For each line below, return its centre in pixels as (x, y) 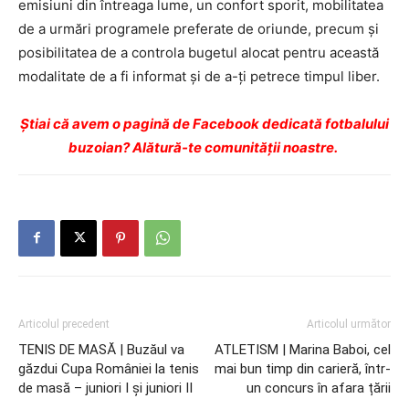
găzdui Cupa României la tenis (109, 368)
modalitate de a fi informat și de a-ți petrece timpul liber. (199, 76)
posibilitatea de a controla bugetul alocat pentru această (199, 52)
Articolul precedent (64, 324)
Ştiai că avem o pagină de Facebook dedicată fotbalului (204, 123)
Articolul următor (349, 324)
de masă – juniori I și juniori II (105, 388)
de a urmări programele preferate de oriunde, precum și (199, 28)
